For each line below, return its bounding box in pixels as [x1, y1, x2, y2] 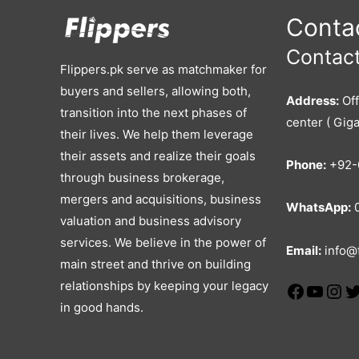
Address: [286, 92, 340, 108]
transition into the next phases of [60, 105, 247, 120]
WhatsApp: [286, 200, 352, 216]
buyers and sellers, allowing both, [60, 83, 251, 99]
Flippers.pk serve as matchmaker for [60, 62, 267, 77]
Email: [286, 242, 322, 258]
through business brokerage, [60, 170, 224, 185]
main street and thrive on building [60, 256, 251, 272]
